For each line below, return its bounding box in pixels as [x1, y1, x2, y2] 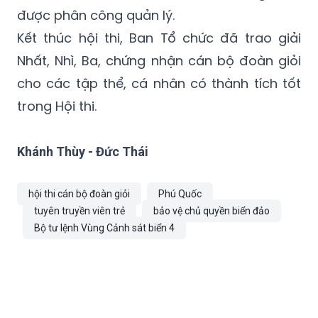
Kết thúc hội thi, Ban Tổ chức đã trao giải [17, 28, 301, 47]
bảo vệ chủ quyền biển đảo [153, 204, 270, 216]
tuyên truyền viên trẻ [34, 204, 125, 216]
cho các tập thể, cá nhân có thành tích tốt [17, 74, 301, 92]
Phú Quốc [158, 187, 202, 199]
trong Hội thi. [17, 97, 97, 115]
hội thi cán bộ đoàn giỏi [28, 187, 130, 199]
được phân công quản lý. [17, 6, 175, 24]
